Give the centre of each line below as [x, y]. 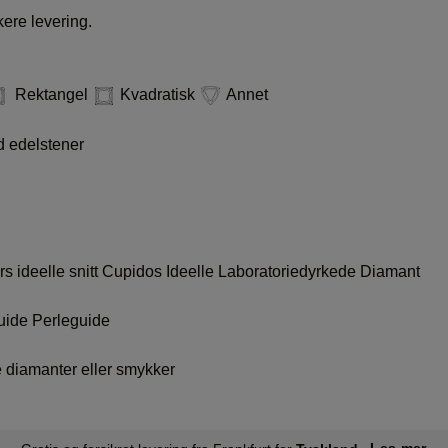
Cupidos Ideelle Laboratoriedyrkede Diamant [261, 271]
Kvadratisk [157, 95]
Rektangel [51, 95]
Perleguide [71, 320]
